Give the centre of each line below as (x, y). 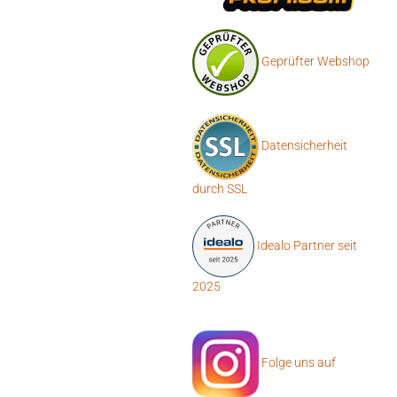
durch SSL (220, 189)
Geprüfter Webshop (315, 62)
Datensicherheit (304, 146)
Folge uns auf (297, 363)
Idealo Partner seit (306, 245)
